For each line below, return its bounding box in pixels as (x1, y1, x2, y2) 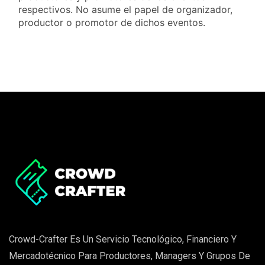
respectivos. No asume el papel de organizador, (18, 4, 232, 15)
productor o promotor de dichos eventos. (18, 17, 205, 28)
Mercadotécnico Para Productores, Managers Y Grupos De (9, 250, 250, 262)
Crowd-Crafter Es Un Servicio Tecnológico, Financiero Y (9, 234, 237, 245)
